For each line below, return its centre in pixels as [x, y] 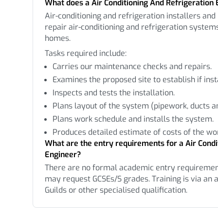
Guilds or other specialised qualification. [116, 190]
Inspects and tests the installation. [113, 93]
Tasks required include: [85, 53]
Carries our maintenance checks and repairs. [132, 66]
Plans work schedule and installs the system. [133, 119]
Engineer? [63, 154]
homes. [57, 38]
